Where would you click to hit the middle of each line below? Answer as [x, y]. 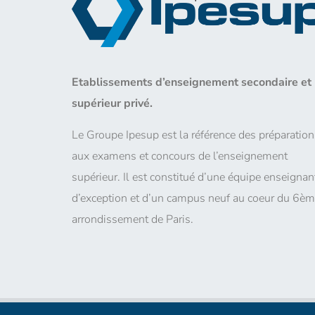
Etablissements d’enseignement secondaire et [192, 82]
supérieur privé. [114, 103]
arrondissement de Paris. [133, 219]
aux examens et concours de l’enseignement [180, 156]
